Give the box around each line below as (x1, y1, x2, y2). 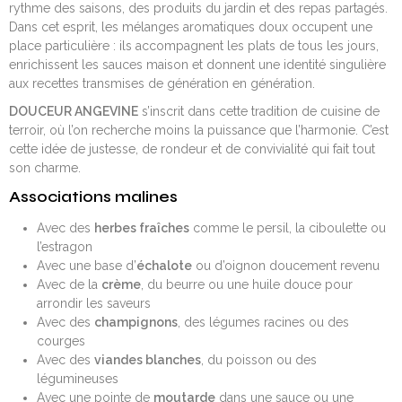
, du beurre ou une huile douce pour (140, 276, 353, 292)
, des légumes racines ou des (177, 314, 349, 329)
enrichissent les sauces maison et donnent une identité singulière (9, 57, 386, 72)
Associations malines (9, 187, 178, 206)
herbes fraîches (93, 220, 189, 235)
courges (36, 333, 85, 348)
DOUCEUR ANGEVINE (9, 103, 138, 118)
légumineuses (36, 371, 118, 386)
